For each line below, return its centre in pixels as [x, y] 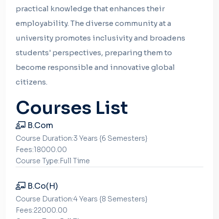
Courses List [72, 108]
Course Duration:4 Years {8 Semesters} [82, 199]
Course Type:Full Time [53, 161]
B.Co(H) [42, 186]
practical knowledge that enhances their [90, 9]
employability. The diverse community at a [93, 23]
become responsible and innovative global [95, 67]
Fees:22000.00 [42, 210]
